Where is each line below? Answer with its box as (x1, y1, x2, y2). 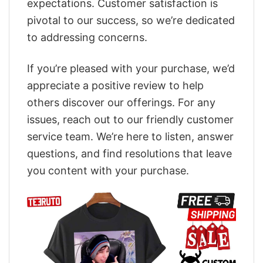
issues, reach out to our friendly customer (27, 113, 234, 126)
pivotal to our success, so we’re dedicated (27, 14, 235, 27)
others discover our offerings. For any (27, 96, 215, 109)
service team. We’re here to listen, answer (27, 130, 234, 143)
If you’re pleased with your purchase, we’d (27, 62, 235, 75)
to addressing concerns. (27, 31, 147, 44)
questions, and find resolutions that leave (27, 147, 232, 160)
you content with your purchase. (27, 164, 189, 177)
